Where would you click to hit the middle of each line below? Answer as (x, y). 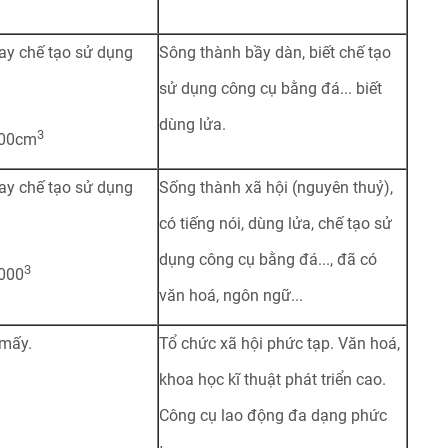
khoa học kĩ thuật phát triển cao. (272, 379)
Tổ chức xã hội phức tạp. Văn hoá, (279, 343)
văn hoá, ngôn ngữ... (230, 295)
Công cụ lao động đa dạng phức (272, 415)
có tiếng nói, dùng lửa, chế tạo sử (275, 223)
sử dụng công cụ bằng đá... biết (270, 88)
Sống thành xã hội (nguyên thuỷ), (275, 187)
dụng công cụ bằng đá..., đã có (267, 259)
